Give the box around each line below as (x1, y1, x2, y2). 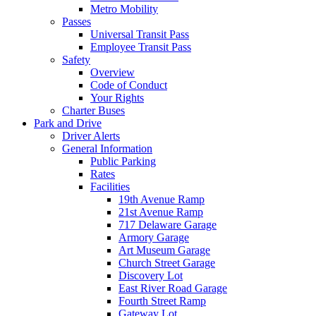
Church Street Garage (119, 256, 215, 269)
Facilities (90, 180, 130, 193)
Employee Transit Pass (90, 40, 191, 53)
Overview (90, 66, 135, 78)
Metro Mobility (90, 2, 158, 15)
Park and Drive (34, 116, 102, 129)
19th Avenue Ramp (119, 193, 205, 205)
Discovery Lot (119, 269, 183, 281)
